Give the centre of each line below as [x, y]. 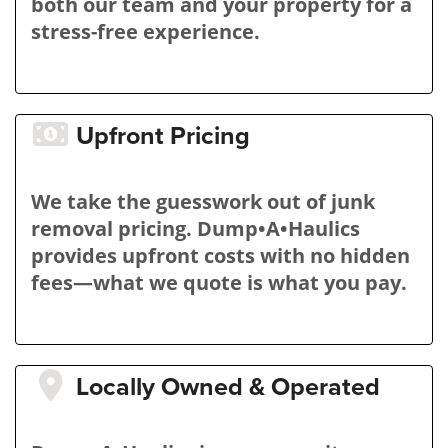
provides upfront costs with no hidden [220, 255]
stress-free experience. [145, 32]
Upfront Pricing [163, 136]
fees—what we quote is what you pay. [219, 282]
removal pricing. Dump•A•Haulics [195, 228]
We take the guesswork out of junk [203, 201]
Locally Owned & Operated [228, 386]
